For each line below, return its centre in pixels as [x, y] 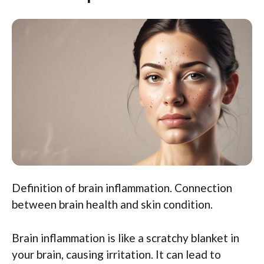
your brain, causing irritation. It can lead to [116, 254]
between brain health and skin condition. [112, 204]
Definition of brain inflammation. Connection [122, 188]
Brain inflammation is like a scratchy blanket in [126, 237]
